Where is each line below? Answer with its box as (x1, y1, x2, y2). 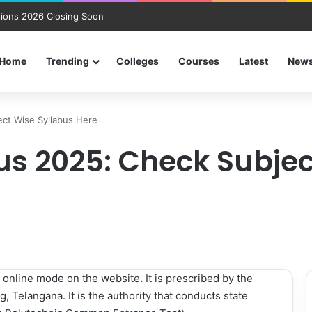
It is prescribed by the (143, 272, 253, 285)
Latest (239, 55, 268, 67)
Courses (178, 55, 219, 67)
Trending (46, 55, 89, 67)
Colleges (116, 55, 159, 67)
